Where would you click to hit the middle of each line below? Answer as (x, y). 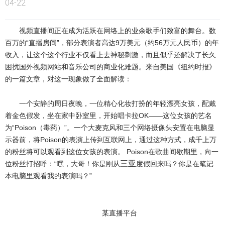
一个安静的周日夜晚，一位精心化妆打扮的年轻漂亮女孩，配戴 (118, 103)
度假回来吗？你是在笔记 (175, 164)
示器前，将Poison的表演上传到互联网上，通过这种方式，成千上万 (111, 140)
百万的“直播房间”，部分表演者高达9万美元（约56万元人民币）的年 (112, 43)
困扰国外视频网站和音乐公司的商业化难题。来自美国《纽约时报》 (110, 67)
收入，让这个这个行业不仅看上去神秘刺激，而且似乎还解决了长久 (110, 55)
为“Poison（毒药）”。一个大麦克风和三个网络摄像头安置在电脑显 (110, 128)
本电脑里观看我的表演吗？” (48, 176)
